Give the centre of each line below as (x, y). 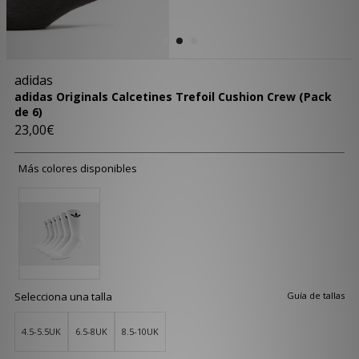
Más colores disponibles (77, 169)
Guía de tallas (316, 295)
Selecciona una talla (63, 296)
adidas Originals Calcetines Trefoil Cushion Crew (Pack (173, 97)
